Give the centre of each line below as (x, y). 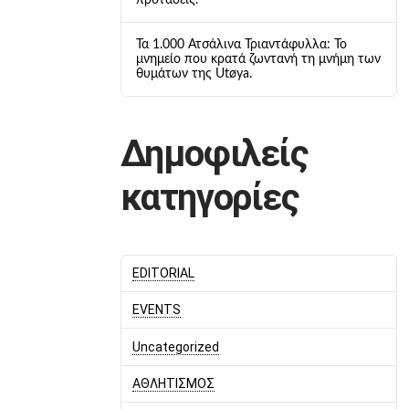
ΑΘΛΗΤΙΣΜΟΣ (173, 383)
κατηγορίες (210, 197)
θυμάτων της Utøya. (194, 74)
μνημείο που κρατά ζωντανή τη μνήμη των (258, 60)
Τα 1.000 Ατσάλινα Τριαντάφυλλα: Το (241, 45)
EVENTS (156, 310)
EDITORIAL (163, 273)
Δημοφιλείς (214, 153)
